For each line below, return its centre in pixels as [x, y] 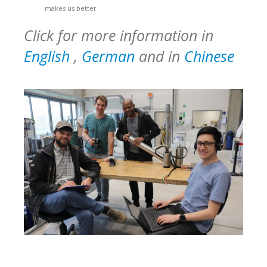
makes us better [71, 8]
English [47, 56]
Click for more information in [119, 35]
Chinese [209, 56]
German [108, 56]
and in [159, 56]
